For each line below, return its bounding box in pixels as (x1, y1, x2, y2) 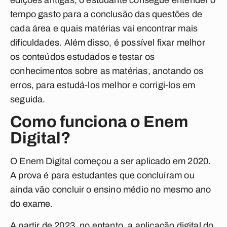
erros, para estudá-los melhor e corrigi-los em (10, 80, 196, 90)
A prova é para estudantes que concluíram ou (10, 170, 195, 180)
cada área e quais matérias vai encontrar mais (10, 23, 198, 33)
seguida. (10, 94, 48, 104)
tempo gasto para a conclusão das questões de (10, 9, 202, 19)
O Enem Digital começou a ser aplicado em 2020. (10, 156, 211, 166)
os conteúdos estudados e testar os (10, 52, 155, 62)
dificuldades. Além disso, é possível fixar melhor (10, 37, 205, 48)
